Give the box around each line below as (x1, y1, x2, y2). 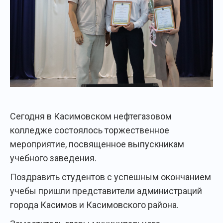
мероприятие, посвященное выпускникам (10, 139, 184, 150)
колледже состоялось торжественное (10, 125, 169, 136)
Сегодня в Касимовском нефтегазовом (10, 111, 172, 122)
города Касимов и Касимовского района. (10, 200, 179, 211)
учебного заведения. (10, 153, 97, 164)
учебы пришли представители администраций (10, 186, 202, 197)
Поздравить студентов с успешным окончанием (10, 172, 211, 183)
